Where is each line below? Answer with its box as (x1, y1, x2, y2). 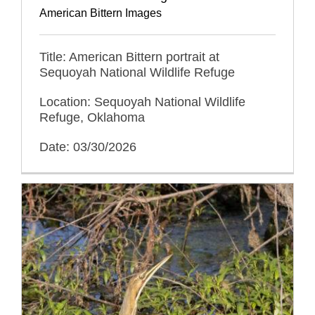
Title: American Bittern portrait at (39, 49, 219, 64)
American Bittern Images (39, 6, 162, 19)
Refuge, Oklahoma (39, 110, 145, 124)
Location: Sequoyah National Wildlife (39, 94, 245, 109)
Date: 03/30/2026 (39, 139, 136, 154)
